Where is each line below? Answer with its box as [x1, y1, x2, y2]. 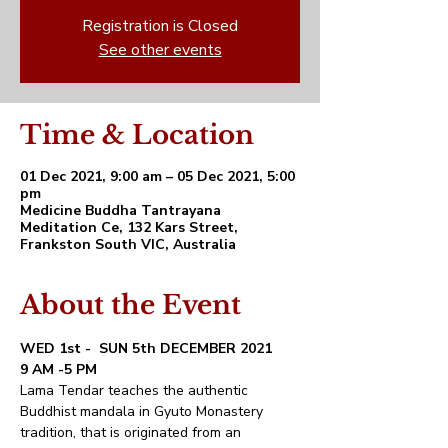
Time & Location [20, 118, 254, 151]
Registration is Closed [82, 14, 238, 37]
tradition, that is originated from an [20, 422, 245, 442]
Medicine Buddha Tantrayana [20, 200, 221, 220]
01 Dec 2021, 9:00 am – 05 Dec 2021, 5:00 [20, 166, 295, 186]
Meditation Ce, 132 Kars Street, [20, 217, 238, 237]
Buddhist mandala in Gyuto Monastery [20, 401, 267, 421]
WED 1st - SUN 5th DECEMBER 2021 [20, 338, 272, 358]
